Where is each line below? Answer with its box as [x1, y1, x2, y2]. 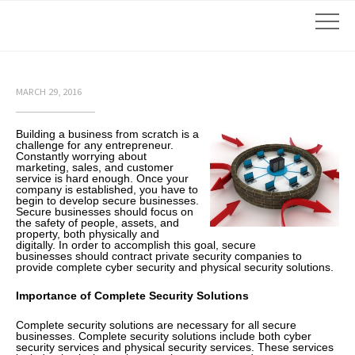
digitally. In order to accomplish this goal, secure [16, 239, 256, 251]
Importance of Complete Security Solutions [16, 289, 249, 303]
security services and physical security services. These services [16, 340, 334, 353]
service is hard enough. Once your [16, 172, 189, 185]
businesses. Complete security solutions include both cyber [16, 329, 311, 342]
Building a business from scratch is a [16, 128, 199, 140]
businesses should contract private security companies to [16, 250, 302, 262]
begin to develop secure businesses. [16, 194, 199, 207]
